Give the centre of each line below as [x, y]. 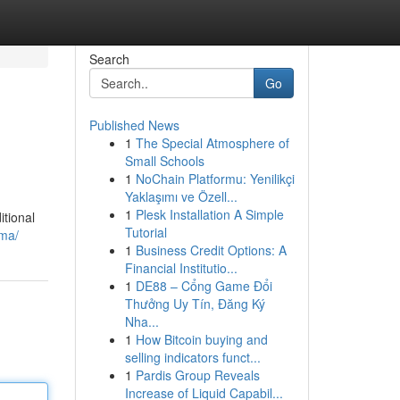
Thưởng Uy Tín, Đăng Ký [195, 304]
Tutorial [146, 232]
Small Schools [164, 161]
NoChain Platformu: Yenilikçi [215, 179]
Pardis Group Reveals [197, 375]
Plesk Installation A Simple [209, 214]
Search [109, 59]
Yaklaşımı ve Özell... [181, 196]
